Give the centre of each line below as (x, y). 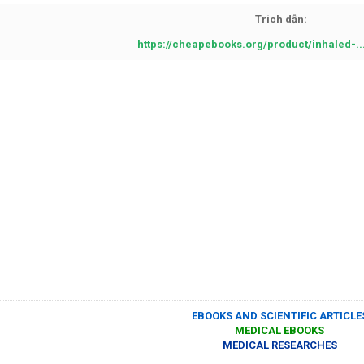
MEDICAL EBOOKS (279, 330)
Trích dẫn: (281, 19)
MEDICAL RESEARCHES (279, 345)
